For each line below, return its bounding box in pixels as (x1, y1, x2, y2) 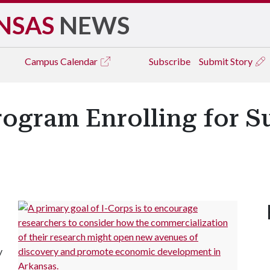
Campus (25, 55, 60, 67)
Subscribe (149, 55, 190, 67)
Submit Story (199, 55, 254, 67)
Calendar (60, 55, 99, 67)
